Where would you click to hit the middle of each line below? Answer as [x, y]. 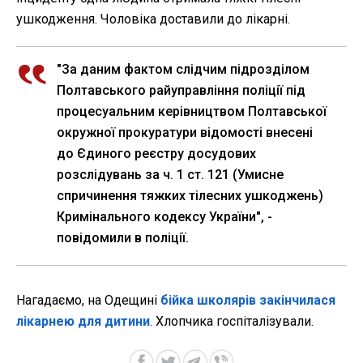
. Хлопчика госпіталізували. [232, 321]
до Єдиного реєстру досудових [156, 153]
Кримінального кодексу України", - [164, 216]
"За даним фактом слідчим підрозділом [183, 69]
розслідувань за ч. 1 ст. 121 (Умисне [170, 174]
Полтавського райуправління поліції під [181, 90]
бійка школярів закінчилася [248, 300]
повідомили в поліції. [123, 237]
